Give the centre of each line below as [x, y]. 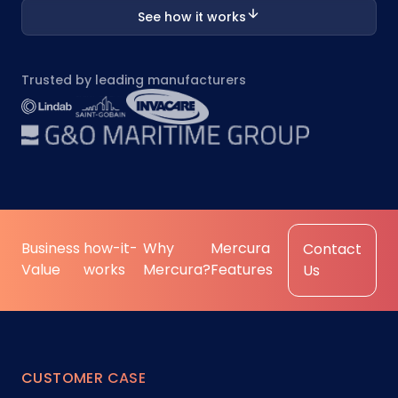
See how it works [192, 17]
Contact [332, 249]
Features [241, 270]
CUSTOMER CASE [84, 378]
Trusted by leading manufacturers [134, 80]
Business [51, 248]
